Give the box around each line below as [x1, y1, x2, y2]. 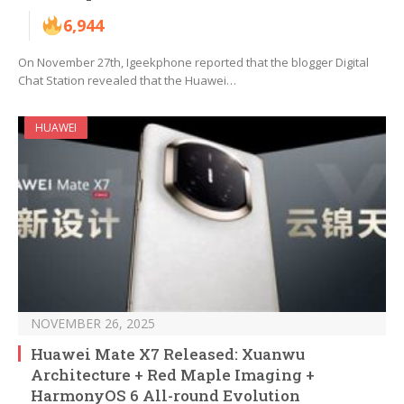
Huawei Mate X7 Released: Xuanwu [31, 344, 305, 365]
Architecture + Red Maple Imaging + [31, 364, 315, 386]
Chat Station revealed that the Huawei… [18, 72, 236, 89]
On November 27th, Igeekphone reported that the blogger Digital [18, 54, 369, 71]
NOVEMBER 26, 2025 [31, 315, 155, 333]
